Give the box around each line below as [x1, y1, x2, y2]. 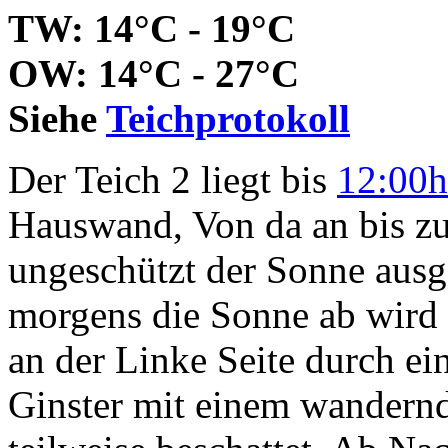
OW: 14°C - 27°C [8, 51, 299, 95]
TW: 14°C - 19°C [8, 6, 295, 50]
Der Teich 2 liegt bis [8, 157, 337, 201]
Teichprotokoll [106, 96, 350, 140]
